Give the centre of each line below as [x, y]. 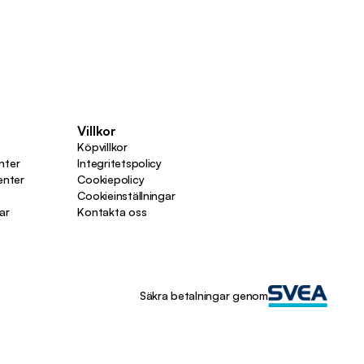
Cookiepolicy [111, 179]
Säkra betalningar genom [204, 296]
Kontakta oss [112, 211]
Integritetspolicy [119, 162]
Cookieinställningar [126, 195]
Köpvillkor [102, 146]
